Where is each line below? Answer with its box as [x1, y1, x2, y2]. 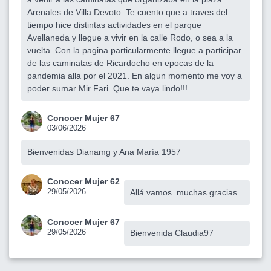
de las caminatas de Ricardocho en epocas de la [27, 57, 214, 68]
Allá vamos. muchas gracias [130, 187, 237, 197]
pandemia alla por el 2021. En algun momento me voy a [27, 70, 242, 80]
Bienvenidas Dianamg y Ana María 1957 [27, 146, 181, 157]
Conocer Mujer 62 [47, 176, 120, 186]
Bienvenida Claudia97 [130, 227, 214, 238]
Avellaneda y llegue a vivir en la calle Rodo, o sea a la [27, 32, 233, 42]
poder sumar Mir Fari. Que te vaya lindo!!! [27, 83, 188, 93]
